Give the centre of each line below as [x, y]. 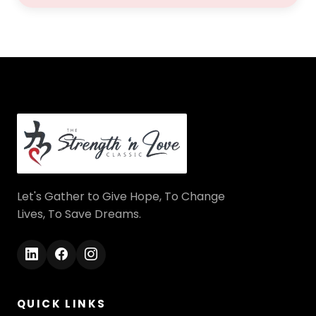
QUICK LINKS [62, 304]
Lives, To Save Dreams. [79, 214]
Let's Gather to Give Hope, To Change [121, 196]
